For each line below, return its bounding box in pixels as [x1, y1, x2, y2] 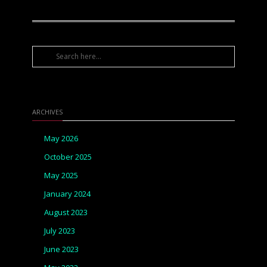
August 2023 [44, 207, 88, 218]
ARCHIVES [32, 107, 63, 116]
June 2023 [44, 244, 79, 254]
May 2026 [44, 133, 78, 144]
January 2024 [44, 188, 91, 199]
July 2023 [44, 225, 75, 236]
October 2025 [44, 151, 92, 162]
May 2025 [44, 170, 78, 181]
